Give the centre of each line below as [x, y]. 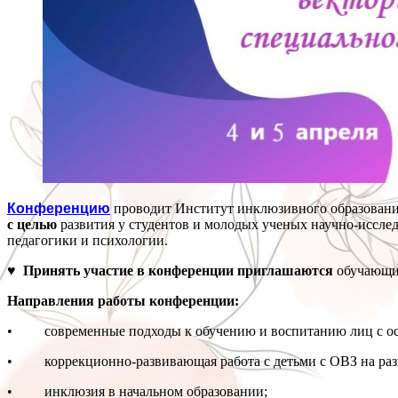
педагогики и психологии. [88, 241]
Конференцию [59, 209]
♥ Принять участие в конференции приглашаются [170, 271]
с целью [32, 225]
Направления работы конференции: [123, 301]
